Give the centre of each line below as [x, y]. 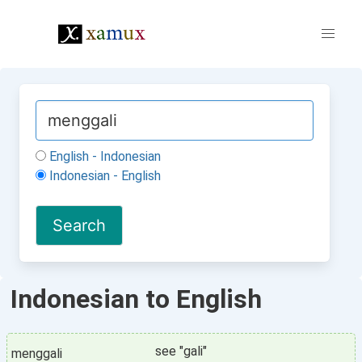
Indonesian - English [103, 176]
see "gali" [181, 351]
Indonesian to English [136, 299]
